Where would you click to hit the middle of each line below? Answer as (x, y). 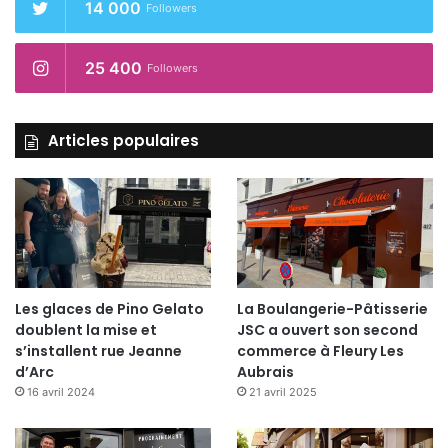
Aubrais (265, 372)
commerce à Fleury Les (320, 351)
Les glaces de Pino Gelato (109, 309)
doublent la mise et (86, 330)
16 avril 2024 (61, 392)
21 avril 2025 (282, 392)
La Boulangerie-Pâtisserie (332, 309)
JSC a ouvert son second (327, 330)
